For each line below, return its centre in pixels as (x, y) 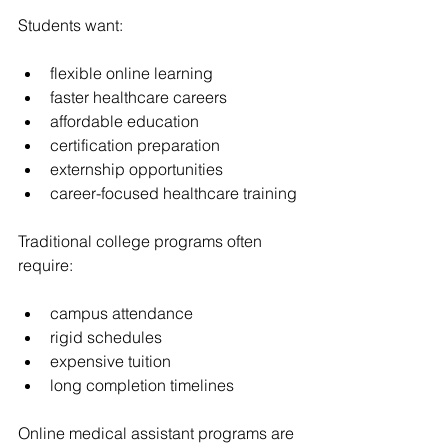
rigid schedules (106, 337)
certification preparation (135, 145)
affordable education (124, 121)
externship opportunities (136, 169)
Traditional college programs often (142, 241)
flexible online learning (131, 73)
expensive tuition (110, 361)
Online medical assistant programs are (158, 433)
